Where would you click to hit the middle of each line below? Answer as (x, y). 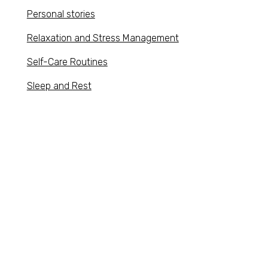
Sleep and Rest (59, 86)
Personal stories (61, 14)
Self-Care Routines (67, 62)
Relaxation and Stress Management (103, 38)
